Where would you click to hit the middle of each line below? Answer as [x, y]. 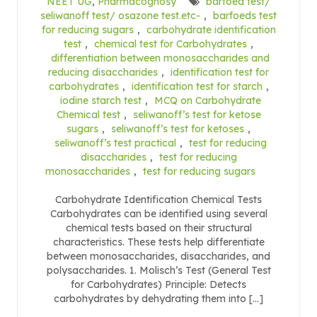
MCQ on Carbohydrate [207, 100]
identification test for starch [197, 86]
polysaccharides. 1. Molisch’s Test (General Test [158, 270]
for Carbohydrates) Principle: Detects [158, 284]
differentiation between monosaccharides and [160, 58]
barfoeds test [245, 15]
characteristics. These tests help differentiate [158, 242]
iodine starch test [100, 100]
